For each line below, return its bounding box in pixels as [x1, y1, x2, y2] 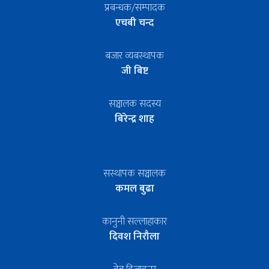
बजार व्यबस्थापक [105, 47, 164, 64]
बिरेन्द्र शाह [115, 110, 154, 127]
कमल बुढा [115, 180, 154, 197]
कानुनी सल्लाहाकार [102, 213, 167, 230]
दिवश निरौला [109, 228, 160, 245]
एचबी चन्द [115, 14, 154, 31]
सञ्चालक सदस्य [108, 95, 161, 112]
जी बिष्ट [121, 62, 148, 79]
